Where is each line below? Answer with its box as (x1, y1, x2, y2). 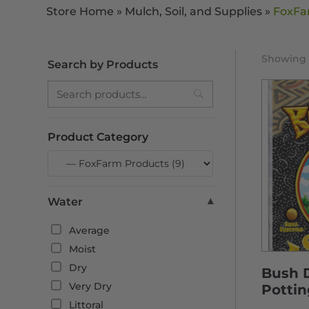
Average (66, 223, 110, 237)
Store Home (46, 5, 114, 19)
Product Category (48, 130, 149, 143)
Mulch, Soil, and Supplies (125, 5, 263, 19)
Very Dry (66, 279, 112, 292)
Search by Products (48, 57, 159, 71)
